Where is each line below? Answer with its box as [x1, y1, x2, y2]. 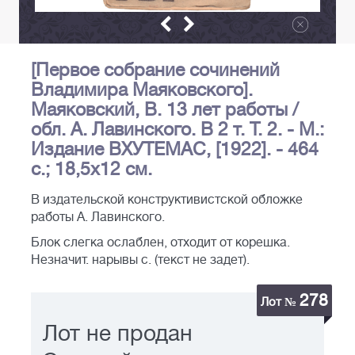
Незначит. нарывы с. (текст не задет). [31, 253, 250, 268]
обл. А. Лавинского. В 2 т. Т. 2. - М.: [31, 119, 324, 140]
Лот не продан [43, 321, 193, 347]
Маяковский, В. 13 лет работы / [31, 99, 299, 120]
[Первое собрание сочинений [31, 59, 280, 81]
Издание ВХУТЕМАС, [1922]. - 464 [31, 139, 319, 160]
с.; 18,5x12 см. [31, 158, 152, 180]
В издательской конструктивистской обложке [31, 193, 303, 208]
